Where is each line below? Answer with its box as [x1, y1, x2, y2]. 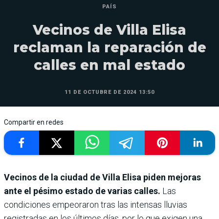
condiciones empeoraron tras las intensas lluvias [4, 199, 187, 210]
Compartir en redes [4, 118, 64, 126]
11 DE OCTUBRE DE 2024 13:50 [65, 89, 154, 95]
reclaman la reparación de [13, 39, 206, 56]
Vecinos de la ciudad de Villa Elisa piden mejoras [4, 172, 201, 182]
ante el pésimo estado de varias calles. [4, 186, 160, 196]
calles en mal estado [34, 57, 185, 73]
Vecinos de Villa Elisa [33, 22, 186, 38]
